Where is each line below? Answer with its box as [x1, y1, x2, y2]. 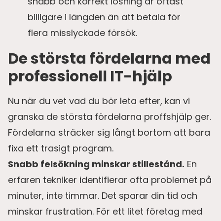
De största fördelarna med [8, 48, 211, 70]
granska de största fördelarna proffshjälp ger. [8, 110, 211, 123]
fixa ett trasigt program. [8, 142, 113, 155]
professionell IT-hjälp [8, 66, 172, 87]
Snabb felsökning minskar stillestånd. [8, 158, 184, 171]
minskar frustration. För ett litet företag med [8, 205, 202, 218]
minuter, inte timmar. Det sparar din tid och [8, 189, 197, 202]
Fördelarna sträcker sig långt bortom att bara [8, 126, 210, 139]
